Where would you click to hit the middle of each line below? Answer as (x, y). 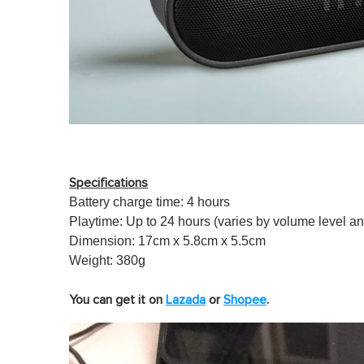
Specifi (88, 183)
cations (128, 183)
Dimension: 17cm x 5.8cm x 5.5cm (167, 241)
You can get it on (117, 300)
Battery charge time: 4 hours (149, 202)
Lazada (186, 300)
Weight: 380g (107, 261)
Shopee (245, 300)
